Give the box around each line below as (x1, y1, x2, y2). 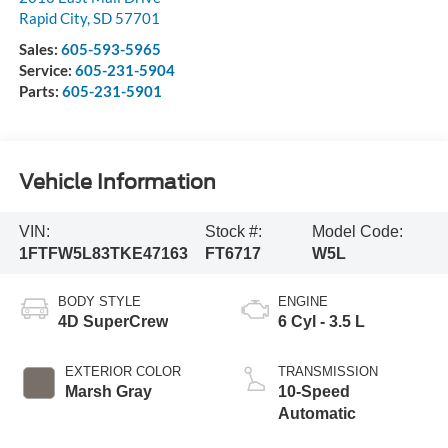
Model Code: (311, 222, 403, 240)
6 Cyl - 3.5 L (278, 312, 365, 330)
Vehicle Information (18, 170, 216, 195)
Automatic (278, 404, 356, 422)
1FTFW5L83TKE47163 (18, 244, 188, 262)
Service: (18, 60, 75, 79)
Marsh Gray (64, 382, 152, 400)
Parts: (18, 81, 62, 100)
